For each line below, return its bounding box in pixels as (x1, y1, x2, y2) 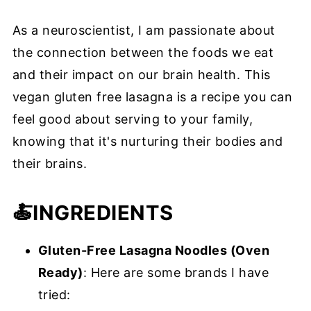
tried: (37, 287, 71, 303)
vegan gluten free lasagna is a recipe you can (12, 90, 293, 105)
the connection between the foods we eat (12, 45, 274, 60)
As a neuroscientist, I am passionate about (12, 23, 276, 38)
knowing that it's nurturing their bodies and (12, 134, 283, 149)
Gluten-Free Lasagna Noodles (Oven (37, 243, 270, 258)
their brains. (12, 156, 87, 171)
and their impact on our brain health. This (12, 67, 271, 83)
